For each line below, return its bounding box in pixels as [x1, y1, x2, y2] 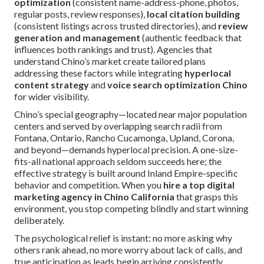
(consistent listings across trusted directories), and [14, 20, 218, 32]
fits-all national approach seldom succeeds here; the [14, 156, 222, 167]
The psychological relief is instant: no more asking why [14, 232, 232, 244]
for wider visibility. [14, 91, 89, 103]
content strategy [14, 79, 89, 91]
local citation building [147, 8, 240, 20]
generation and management [14, 32, 140, 44]
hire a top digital [163, 179, 235, 191]
